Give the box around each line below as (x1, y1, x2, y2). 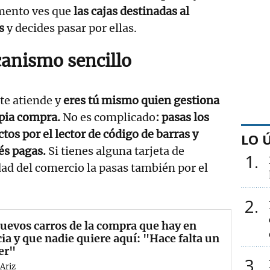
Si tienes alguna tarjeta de (46, 143, 185, 158)
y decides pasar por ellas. (4, 20, 139, 35)
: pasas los (155, 110, 210, 124)
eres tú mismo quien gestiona (61, 93, 220, 107)
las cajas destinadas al (74, 4, 189, 18)
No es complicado (60, 110, 156, 124)
